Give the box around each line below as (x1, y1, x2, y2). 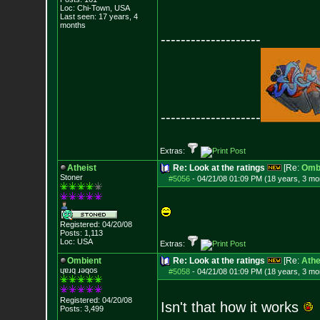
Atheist (66, 163, 96, 173)
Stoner (59, 173, 83, 181)
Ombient (66, 256, 101, 266)
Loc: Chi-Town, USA (59, 4, 130, 12)
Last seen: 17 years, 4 (59, 12, 138, 21)
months (59, 21, 86, 29)
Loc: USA (59, 237, 93, 246)
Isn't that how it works (160, 299, 303, 315)
